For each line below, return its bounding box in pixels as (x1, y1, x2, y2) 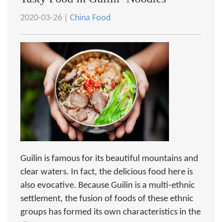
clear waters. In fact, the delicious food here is (20, 167, 193, 177)
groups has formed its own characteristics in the (20, 208, 201, 217)
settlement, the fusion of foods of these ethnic (20, 194, 193, 204)
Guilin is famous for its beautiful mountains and (20, 154, 198, 164)
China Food (70, 13, 111, 23)
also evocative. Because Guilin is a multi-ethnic (20, 181, 195, 190)
